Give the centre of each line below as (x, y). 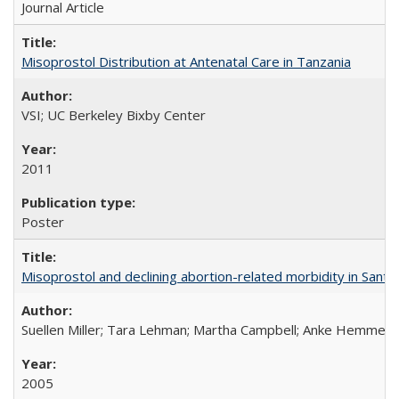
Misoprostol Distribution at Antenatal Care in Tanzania (186, 61)
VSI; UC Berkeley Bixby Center (114, 115)
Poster (43, 222)
